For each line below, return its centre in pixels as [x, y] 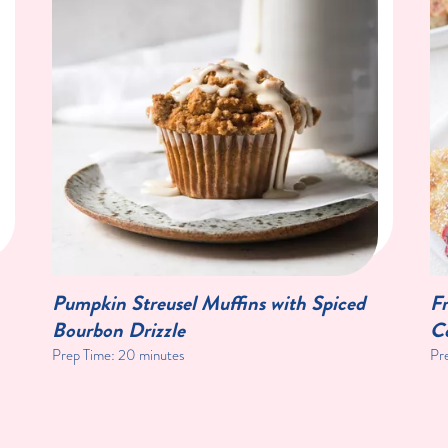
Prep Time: [84, 355]
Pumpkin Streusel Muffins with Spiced [208, 303]
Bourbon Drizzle [118, 330]
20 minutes [151, 355]
